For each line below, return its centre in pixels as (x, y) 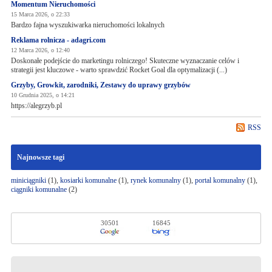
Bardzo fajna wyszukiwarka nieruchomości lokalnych (87, 25)
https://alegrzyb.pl (36, 106)
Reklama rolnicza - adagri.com (58, 40)
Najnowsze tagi (40, 157)
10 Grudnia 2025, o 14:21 (42, 95)
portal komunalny (220, 180)
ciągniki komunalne (39, 189)
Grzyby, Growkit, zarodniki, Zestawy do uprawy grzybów (100, 85)
